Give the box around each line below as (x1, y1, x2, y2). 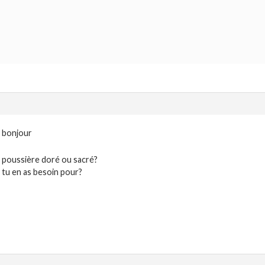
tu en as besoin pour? (2, 167, 82, 177)
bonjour (2, 128, 32, 138)
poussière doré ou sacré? (2, 154, 98, 165)
